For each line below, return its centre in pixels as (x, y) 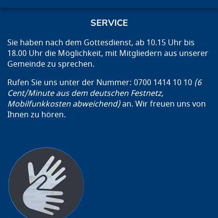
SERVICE (109, 22)
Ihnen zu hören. (36, 115)
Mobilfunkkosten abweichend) (65, 104)
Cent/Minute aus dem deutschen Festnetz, (85, 93)
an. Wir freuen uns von (164, 104)
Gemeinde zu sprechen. (51, 64)
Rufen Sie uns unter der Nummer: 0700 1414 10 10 (101, 82)
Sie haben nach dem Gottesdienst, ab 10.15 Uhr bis (101, 43)
